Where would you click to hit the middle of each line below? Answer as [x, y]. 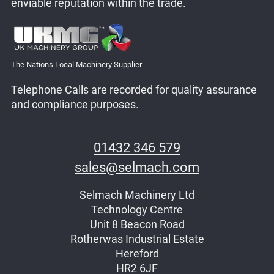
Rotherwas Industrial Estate [137, 239]
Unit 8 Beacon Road [137, 224]
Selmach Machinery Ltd [137, 195]
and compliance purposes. [75, 105]
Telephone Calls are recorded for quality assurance [134, 90]
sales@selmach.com [137, 168]
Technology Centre [137, 209]
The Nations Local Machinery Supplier [76, 64]
